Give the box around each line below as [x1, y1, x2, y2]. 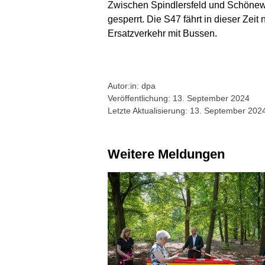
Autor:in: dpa [108, 81, 156, 91]
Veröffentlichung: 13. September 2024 [108, 93, 250, 104]
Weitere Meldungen [120, 147, 225, 162]
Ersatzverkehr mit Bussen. [108, 28, 219, 39]
